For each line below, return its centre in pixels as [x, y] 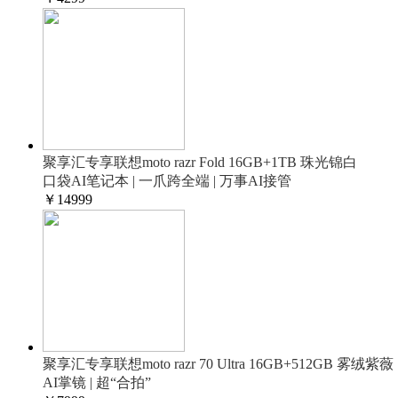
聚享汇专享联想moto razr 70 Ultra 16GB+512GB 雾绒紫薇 [218, 364]
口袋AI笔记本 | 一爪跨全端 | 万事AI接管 [167, 181]
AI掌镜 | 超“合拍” [97, 382]
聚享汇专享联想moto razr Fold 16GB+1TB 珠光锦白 [200, 162]
